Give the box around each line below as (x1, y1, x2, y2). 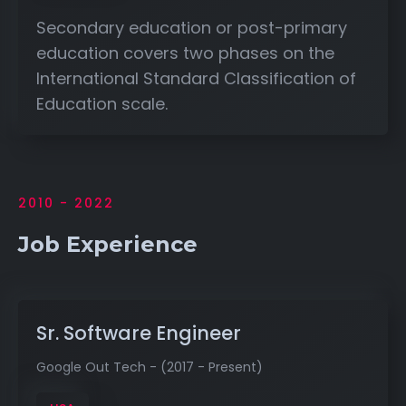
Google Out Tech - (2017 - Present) (36, 357, 263, 376)
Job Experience (18, 230, 198, 257)
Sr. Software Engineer (36, 319, 241, 346)
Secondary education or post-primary (36, 15, 347, 39)
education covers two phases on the (36, 41, 334, 64)
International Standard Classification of (36, 66, 356, 90)
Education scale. (36, 92, 168, 115)
